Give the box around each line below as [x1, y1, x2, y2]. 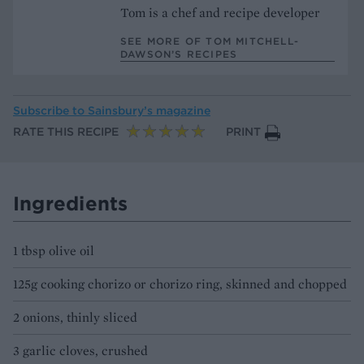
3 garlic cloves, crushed [13, 342, 148, 360]
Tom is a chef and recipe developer [120, 3, 320, 21]
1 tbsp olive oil [13, 242, 94, 260]
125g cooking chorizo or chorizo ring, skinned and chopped [13, 275, 347, 293]
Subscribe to [13, 103, 88, 119]
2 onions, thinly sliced [13, 309, 137, 327]
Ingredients [13, 191, 128, 216]
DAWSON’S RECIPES [120, 47, 238, 60]
